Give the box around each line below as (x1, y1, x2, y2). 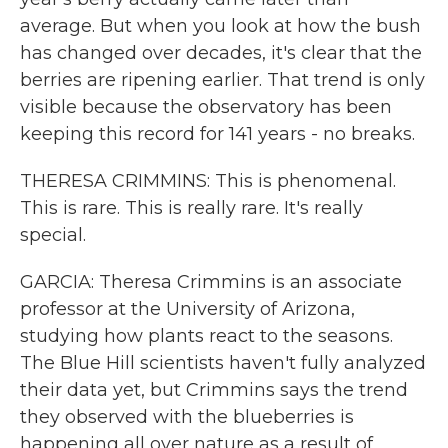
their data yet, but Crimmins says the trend (20, 379, 408, 401)
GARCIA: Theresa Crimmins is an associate (20, 271, 402, 293)
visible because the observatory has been (20, 96, 392, 118)
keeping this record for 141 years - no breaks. (20, 123, 415, 145)
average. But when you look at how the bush (20, 15, 421, 37)
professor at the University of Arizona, (20, 298, 355, 320)
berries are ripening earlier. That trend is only (20, 69, 425, 91)
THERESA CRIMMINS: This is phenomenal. (20, 170, 396, 192)
